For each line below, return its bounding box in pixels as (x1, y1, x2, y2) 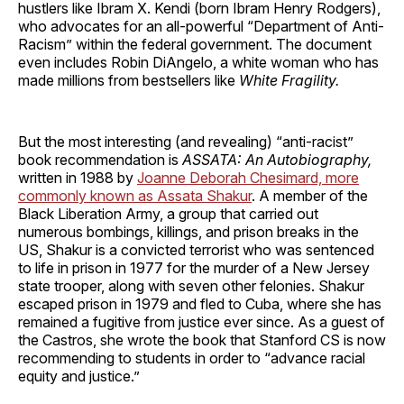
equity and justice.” (18, 366, 140, 385)
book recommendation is (18, 150, 182, 169)
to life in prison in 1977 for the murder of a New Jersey (18, 258, 370, 277)
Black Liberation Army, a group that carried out (18, 204, 318, 223)
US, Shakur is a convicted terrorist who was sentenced (18, 240, 374, 259)
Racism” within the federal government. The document (18, 34, 372, 53)
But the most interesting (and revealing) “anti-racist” (18, 132, 353, 151)
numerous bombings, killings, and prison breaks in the (18, 222, 359, 241)
